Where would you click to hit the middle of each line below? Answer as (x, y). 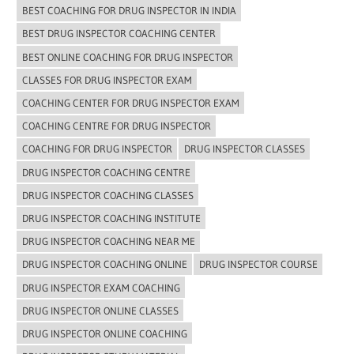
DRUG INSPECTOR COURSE (258, 264)
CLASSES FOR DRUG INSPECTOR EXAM (107, 79)
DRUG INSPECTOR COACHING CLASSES (107, 195)
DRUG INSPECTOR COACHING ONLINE (104, 264)
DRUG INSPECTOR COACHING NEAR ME (108, 241)
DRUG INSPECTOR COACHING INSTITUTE (111, 218)
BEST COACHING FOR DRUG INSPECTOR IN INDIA (129, 11)
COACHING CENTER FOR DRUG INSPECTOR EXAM (130, 103)
